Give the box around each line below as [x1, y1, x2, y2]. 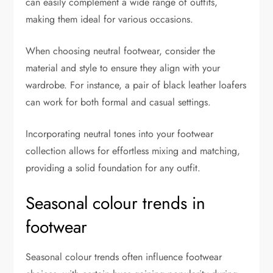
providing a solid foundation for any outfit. [26, 161, 201, 175]
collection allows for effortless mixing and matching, [26, 144, 241, 158]
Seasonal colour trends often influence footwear [26, 250, 222, 264]
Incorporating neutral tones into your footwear [26, 127, 214, 141]
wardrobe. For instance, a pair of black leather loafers [26, 78, 247, 93]
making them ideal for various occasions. [26, 12, 194, 27]
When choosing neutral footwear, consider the [26, 44, 216, 58]
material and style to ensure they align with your [26, 61, 221, 76]
